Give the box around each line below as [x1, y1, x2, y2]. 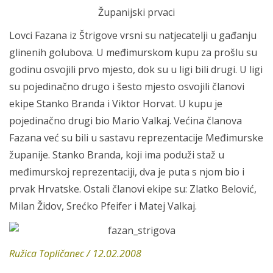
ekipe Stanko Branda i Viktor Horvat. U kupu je [9, 97, 222, 110]
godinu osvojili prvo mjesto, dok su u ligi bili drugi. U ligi [9, 63, 263, 76]
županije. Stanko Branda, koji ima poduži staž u [9, 148, 224, 161]
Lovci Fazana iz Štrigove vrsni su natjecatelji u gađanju [9, 29, 257, 42]
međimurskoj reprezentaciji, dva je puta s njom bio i [9, 165, 244, 179]
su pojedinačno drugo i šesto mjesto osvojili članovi [9, 80, 244, 93]
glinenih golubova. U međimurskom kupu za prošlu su [9, 46, 257, 59]
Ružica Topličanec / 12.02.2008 [9, 246, 141, 260]
